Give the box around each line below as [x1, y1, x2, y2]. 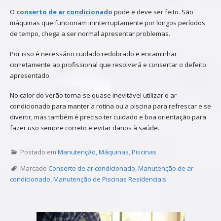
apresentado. [10, 71, 51, 80]
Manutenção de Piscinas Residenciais [53, 175, 166, 184]
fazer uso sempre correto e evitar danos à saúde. [10, 123, 159, 133]
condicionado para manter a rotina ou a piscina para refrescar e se [10, 102, 211, 111]
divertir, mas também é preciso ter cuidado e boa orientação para [10, 112, 206, 122]
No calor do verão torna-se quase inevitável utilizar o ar [10, 91, 177, 100]
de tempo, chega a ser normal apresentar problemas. [10, 29, 170, 38]
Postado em [20, 147, 58, 157]
